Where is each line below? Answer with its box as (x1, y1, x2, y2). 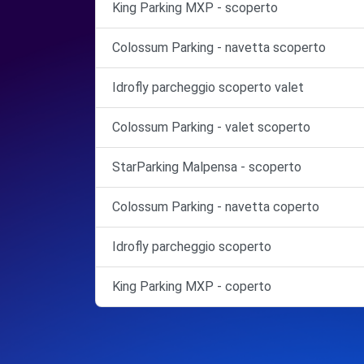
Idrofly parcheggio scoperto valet (112, 79, 304, 95)
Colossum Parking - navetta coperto (112, 198, 319, 214)
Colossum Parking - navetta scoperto (112, 39, 326, 55)
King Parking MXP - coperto (112, 278, 271, 294)
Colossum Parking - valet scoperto (112, 119, 310, 135)
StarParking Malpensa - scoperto (112, 158, 301, 175)
